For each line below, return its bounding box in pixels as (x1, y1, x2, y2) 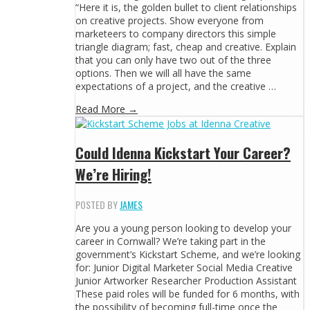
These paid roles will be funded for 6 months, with (75, 286, 300, 300)
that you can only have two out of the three (75, 53, 271, 66)
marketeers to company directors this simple (75, 26, 276, 40)
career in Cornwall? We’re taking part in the (75, 234, 266, 248)
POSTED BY (75, 197, 120, 212)
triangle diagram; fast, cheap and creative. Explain (75, 39, 296, 53)
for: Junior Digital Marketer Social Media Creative (75, 260, 293, 274)
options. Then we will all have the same (75, 66, 251, 80)
